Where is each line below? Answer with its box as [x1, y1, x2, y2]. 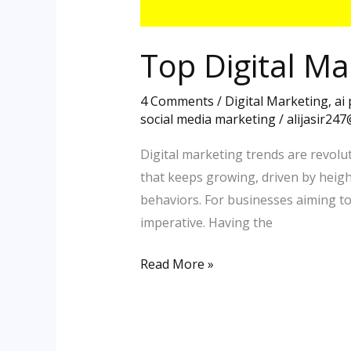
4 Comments [139, 92, 214, 110]
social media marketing [139, 110, 276, 128]
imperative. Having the [139, 213, 273, 231]
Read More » [139, 255, 214, 273]
